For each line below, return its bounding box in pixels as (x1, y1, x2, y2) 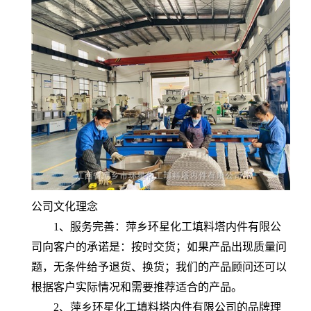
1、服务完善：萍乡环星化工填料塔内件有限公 (31, 221, 281, 233)
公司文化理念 (31, 201, 98, 212)
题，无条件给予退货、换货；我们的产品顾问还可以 (31, 261, 287, 273)
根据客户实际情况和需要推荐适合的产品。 (31, 281, 242, 293)
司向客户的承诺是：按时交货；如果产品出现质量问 (31, 241, 287, 253)
